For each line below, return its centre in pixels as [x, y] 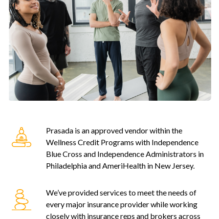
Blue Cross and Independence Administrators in [125, 154]
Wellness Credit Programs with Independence [122, 142]
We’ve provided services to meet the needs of [121, 192]
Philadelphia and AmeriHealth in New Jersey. [120, 166]
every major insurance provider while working [122, 204]
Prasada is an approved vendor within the [114, 131]
